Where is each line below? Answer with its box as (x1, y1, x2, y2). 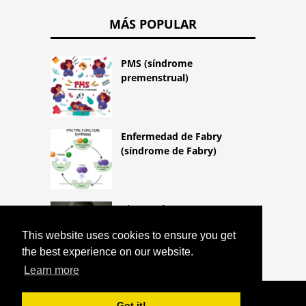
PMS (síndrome (121, 57, 193, 70)
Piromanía (121, 202, 169, 216)
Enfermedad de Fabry (121, 130, 222, 143)
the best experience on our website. (22, 246, 193, 258)
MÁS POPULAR (109, 16, 197, 33)
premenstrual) (121, 71, 189, 85)
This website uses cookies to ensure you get (22, 229, 236, 242)
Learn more (24, 264, 80, 277)
